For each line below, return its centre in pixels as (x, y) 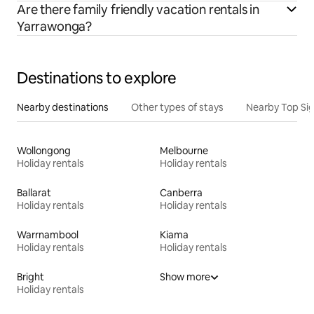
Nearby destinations (63, 108)
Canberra (181, 193)
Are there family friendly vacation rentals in (138, 10)
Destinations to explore (97, 78)
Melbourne (184, 151)
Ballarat (34, 193)
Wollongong (44, 151)
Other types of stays (177, 108)
